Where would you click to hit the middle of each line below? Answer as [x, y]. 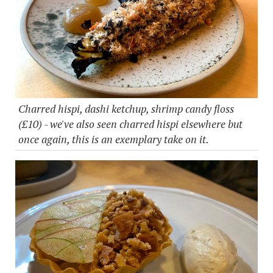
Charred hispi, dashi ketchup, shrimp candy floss [126, 108]
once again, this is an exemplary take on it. [115, 139]
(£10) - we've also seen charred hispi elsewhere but [130, 124]
